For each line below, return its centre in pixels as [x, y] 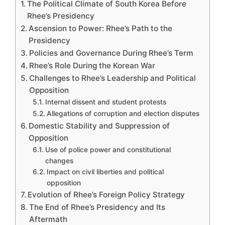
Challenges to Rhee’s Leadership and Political [113, 78]
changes [59, 161]
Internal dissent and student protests [105, 102]
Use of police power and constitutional [108, 150]
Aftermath [48, 219]
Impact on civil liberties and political [105, 172]
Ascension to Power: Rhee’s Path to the [101, 28]
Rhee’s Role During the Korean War [92, 66]
